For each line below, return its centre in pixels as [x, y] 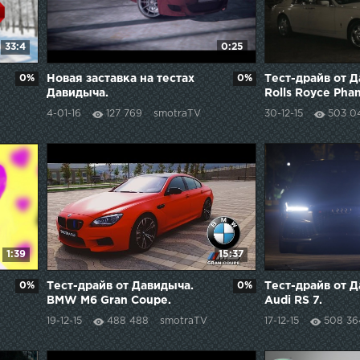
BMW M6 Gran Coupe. [109, 300]
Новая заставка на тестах [121, 79]
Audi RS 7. [293, 300]
